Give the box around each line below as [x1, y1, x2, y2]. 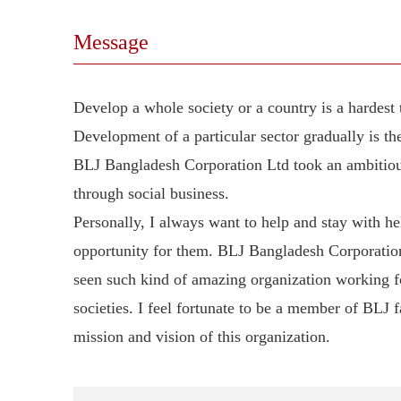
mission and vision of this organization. [73, 328, 330, 346]
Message [73, 30, 149, 54]
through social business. [73, 184, 229, 203]
